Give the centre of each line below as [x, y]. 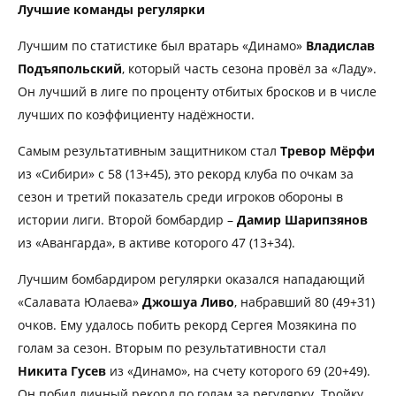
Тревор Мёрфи [327, 150]
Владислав [340, 45]
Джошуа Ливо [188, 301]
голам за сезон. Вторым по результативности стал [172, 347]
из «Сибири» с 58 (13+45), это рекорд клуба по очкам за [186, 173]
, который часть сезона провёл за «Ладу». [249, 68]
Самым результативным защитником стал [149, 150]
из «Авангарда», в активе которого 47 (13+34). [156, 242]
